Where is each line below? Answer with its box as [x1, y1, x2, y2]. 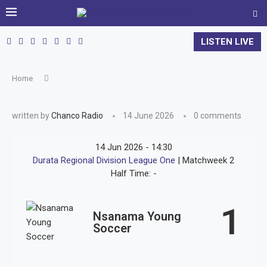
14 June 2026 [123, 111, 174, 120]
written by [12, 111, 51, 120]
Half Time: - [110, 168, 157, 179]
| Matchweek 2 [178, 155, 234, 166]
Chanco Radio [51, 111, 103, 120]
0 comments [194, 111, 241, 120]
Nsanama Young [93, 209, 181, 223]
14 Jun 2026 [95, 142, 143, 153]
